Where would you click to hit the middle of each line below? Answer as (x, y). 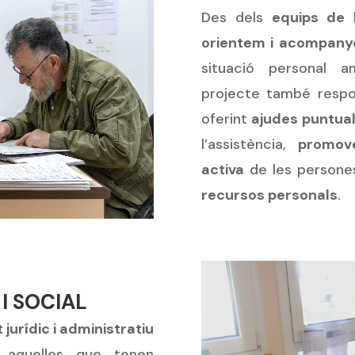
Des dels (237, 18)
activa (222, 170)
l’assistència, (250, 145)
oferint (226, 119)
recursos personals (269, 195)
